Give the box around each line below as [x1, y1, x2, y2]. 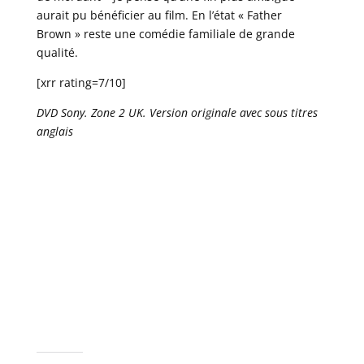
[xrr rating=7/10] [36, 74, 126, 90]
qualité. [36, 44, 78, 60]
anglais [36, 123, 73, 139]
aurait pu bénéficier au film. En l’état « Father [36, 6, 282, 23]
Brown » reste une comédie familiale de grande [36, 25, 295, 41]
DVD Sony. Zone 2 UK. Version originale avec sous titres [36, 104, 318, 120]
